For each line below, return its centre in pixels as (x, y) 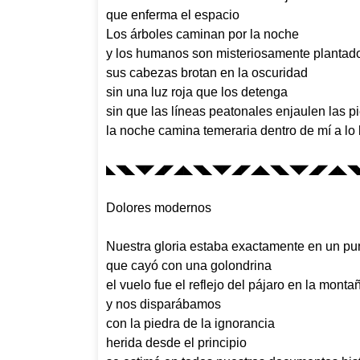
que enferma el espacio (173, 14)
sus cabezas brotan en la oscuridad (207, 72)
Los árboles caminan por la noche (202, 34)
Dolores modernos (159, 207)
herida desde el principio (176, 342)
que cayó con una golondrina (189, 265)
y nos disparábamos (164, 304)
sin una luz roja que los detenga (197, 92)
